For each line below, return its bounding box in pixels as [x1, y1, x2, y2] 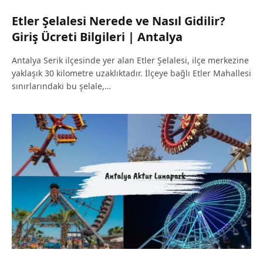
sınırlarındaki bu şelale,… [12, 80, 111, 92]
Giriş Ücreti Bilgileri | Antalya [12, 29, 183, 45]
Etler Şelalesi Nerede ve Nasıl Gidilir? [12, 13, 225, 29]
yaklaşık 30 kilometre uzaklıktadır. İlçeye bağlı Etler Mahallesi [12, 68, 251, 79]
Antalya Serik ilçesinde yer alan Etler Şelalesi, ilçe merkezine [12, 55, 249, 66]
